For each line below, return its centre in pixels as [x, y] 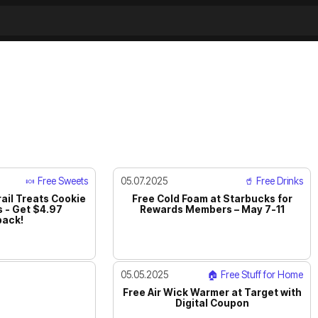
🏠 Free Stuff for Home [256, 274]
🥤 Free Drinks [274, 181]
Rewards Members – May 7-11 [212, 209]
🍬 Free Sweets [56, 181]
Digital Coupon [212, 303]
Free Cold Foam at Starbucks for [212, 198]
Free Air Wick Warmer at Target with [212, 292]
